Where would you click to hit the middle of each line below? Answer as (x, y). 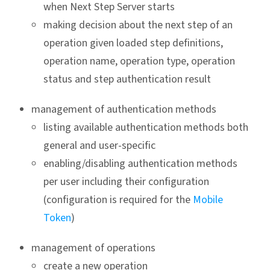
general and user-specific (99, 146)
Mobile (208, 200)
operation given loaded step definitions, (133, 43)
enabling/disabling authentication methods (140, 164)
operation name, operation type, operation (139, 61)
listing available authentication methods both (146, 128)
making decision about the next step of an (138, 25)
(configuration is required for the (118, 200)
